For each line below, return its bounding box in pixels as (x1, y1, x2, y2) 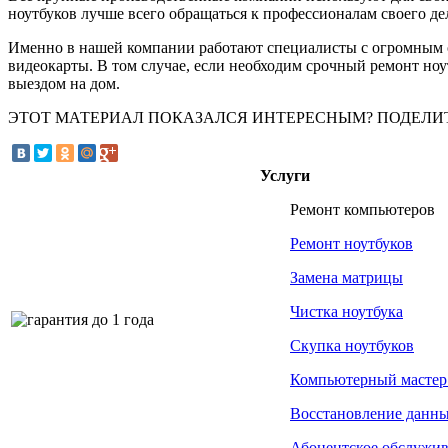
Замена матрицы (290, 269, 403, 287)
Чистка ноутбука (290, 303, 403, 321)
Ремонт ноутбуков (290, 235, 413, 253)
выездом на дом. (8, 75, 120, 92)
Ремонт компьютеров (290, 201, 435, 219)
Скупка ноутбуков (290, 337, 414, 355)
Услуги (260, 167, 310, 185)
